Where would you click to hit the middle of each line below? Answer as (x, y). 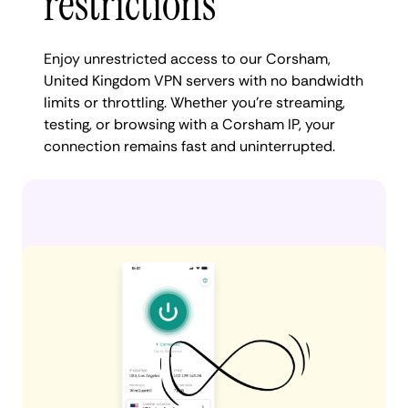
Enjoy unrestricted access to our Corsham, (187, 58)
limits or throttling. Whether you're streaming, (194, 102)
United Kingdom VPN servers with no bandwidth (204, 80)
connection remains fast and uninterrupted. (189, 146)
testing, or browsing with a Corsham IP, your (189, 124)
